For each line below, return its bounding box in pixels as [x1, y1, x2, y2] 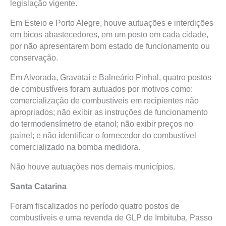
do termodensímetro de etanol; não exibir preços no [10, 120, 193, 128]
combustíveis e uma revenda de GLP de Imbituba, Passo [10, 213, 212, 222]
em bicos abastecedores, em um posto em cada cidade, [10, 30, 208, 39]
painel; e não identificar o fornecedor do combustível [10, 131, 196, 140]
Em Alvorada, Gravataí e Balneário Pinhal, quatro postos [10, 73, 211, 82]
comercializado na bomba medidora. [10, 143, 140, 151]
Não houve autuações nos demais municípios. [10, 162, 175, 171]
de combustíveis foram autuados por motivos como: [10, 85, 193, 93]
